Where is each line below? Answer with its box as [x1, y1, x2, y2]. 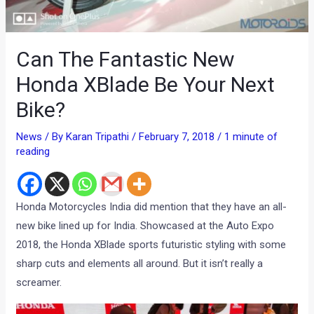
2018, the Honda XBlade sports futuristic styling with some [16, 238, 287, 252]
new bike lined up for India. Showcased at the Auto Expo [16, 219, 275, 233]
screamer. [16, 276, 62, 289]
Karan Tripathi [66, 130, 132, 144]
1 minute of [224, 130, 278, 144]
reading [16, 145, 50, 158]
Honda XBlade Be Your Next [16, 72, 275, 97]
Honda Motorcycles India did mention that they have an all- [16, 200, 287, 214]
